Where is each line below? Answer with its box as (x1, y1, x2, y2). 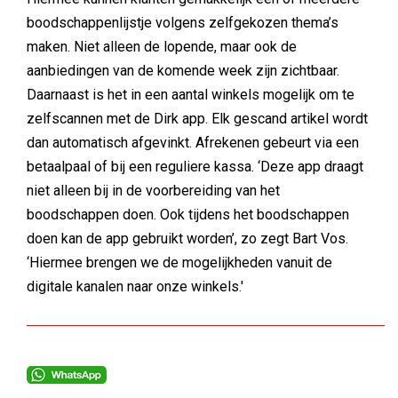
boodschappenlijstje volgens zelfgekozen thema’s (27, 14, 338, 31)
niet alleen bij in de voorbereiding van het (27, 182, 280, 199)
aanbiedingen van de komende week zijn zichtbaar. (27, 62, 339, 79)
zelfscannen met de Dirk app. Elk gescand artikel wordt (27, 110, 368, 127)
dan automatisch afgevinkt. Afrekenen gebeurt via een (27, 134, 359, 151)
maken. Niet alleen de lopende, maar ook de (27, 38, 297, 55)
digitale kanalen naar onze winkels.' (27, 278, 243, 295)
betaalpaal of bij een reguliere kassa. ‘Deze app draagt (27, 158, 363, 175)
